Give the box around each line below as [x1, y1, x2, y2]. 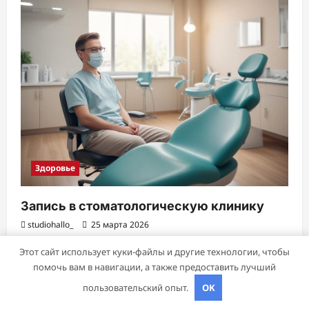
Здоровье [35, 161, 75, 174]
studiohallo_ [28, 218, 73, 230]
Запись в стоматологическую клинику [21, 198, 264, 213]
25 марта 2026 [89, 218, 149, 230]
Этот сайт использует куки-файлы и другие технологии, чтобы [19, 246, 290, 258]
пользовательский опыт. [82, 281, 190, 294]
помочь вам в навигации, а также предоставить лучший [33, 261, 276, 273]
